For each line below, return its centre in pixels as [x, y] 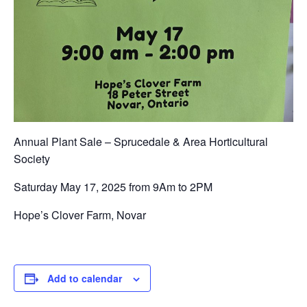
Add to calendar [85, 278]
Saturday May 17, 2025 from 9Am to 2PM [113, 186]
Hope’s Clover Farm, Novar [80, 214]
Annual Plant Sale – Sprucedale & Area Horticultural [141, 141]
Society [32, 158]
